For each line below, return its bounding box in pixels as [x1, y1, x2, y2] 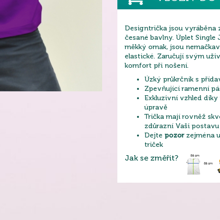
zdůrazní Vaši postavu [144, 122, 219, 130]
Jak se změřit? [125, 154, 178, 163]
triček [144, 141, 163, 148]
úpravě [144, 104, 167, 111]
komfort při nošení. [125, 62, 189, 69]
